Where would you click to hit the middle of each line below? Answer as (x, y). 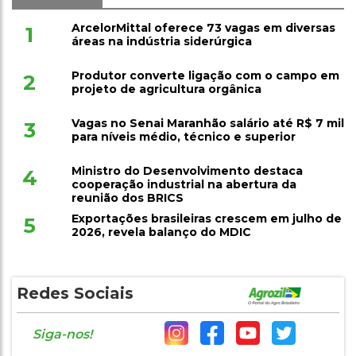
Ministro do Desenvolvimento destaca (187, 171)
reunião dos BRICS (127, 198)
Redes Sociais (75, 294)
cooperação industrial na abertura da (184, 185)
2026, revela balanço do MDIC (161, 232)
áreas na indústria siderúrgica (161, 42)
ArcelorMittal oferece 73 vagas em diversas (203, 28)
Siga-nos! (63, 335)
